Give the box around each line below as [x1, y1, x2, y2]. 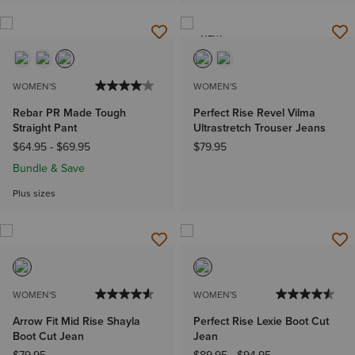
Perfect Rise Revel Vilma [193, 105, 315, 122]
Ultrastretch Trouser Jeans [193, 120, 326, 137]
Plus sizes [13, 186, 55, 201]
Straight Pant [13, 120, 77, 137]
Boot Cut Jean [13, 327, 84, 345]
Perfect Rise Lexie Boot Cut [193, 312, 329, 330]
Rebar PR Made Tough [13, 105, 126, 122]
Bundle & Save [13, 160, 85, 177]
